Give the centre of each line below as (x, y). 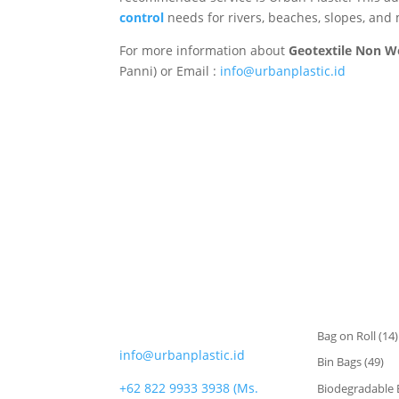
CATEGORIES (354, 301)
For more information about (204, 50)
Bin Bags (339, 362)
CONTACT (149, 320)
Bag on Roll (346, 335)
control (142, 17)
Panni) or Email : (170, 70)
